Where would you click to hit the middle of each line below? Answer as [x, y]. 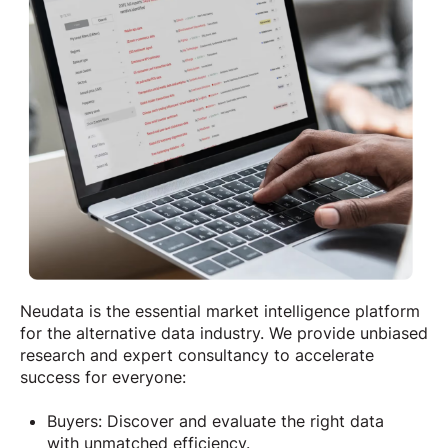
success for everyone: [103, 376]
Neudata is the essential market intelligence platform [220, 310]
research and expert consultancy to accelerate [197, 354]
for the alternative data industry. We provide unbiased [224, 332]
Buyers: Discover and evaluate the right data [216, 420]
